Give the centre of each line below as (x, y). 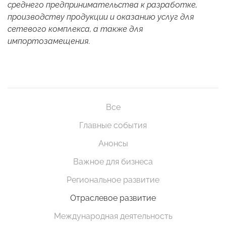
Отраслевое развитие (113, 198)
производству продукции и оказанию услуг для (101, 17)
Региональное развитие (113, 180)
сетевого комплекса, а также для (75, 29)
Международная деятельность (113, 216)
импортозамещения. (49, 41)
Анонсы (113, 144)
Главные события (113, 126)
